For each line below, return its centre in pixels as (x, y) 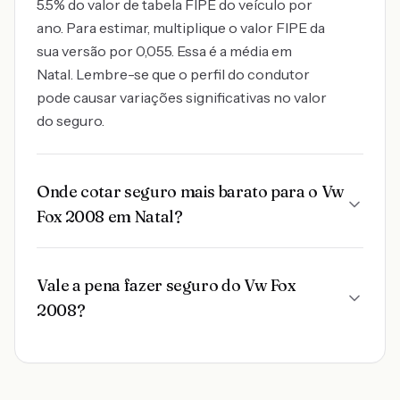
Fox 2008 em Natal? (110, 217)
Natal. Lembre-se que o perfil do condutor (173, 74)
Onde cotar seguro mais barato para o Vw (191, 192)
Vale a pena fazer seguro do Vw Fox (166, 285)
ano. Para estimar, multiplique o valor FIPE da (181, 28)
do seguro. (71, 121)
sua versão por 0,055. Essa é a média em (164, 51)
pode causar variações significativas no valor (182, 97)
